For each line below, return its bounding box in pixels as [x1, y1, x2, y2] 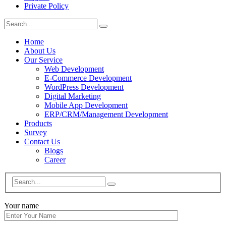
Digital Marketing [44, 92, 101, 101]
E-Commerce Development [44, 74, 132, 83]
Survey [24, 128, 47, 137]
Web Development [44, 65, 104, 74]
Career [44, 155, 66, 164]
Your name [4, 201, 39, 210]
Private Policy [24, 2, 69, 11]
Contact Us [24, 137, 60, 146]
